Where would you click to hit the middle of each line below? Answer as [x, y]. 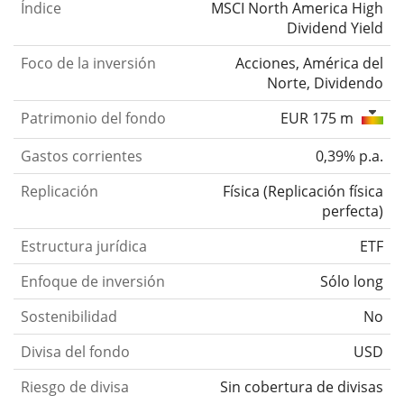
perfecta [350, 211]
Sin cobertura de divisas [302, 387]
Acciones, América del [309, 64]
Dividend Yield [335, 28]
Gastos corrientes [82, 156]
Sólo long [352, 282]
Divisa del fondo [75, 352]
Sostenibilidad [69, 317]
